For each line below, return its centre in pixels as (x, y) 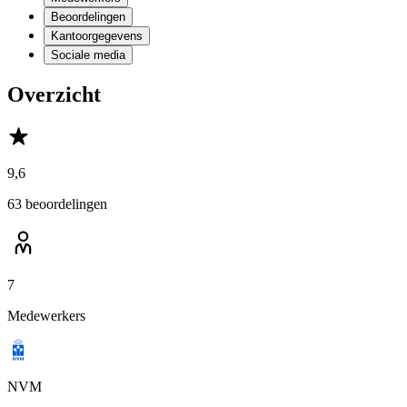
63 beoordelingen (57, 204)
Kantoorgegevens (97, 36)
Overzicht (54, 95)
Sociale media (88, 55)
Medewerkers (46, 316)
